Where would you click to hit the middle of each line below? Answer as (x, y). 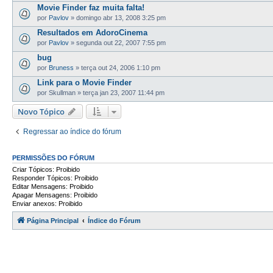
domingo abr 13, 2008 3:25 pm (121, 18)
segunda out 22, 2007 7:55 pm (121, 43)
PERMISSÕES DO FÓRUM (53, 158)
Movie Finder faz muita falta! (91, 8)
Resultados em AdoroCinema (92, 33)
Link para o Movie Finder (84, 83)
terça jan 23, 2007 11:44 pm (124, 93)
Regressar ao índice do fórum (72, 132)
